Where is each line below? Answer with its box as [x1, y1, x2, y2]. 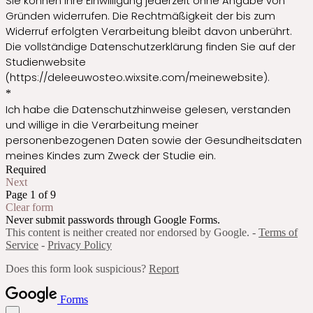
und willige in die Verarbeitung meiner [6, 118, 198, 133]
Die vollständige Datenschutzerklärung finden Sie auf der [6, 40, 296, 54]
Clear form [6, 201, 53, 214]
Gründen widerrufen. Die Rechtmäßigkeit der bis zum [6, 9, 275, 24]
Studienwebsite [6, 55, 86, 70]
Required [6, 163, 46, 176]
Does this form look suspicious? [6, 263, 149, 275]
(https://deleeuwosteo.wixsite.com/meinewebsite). [6, 71, 270, 85]
